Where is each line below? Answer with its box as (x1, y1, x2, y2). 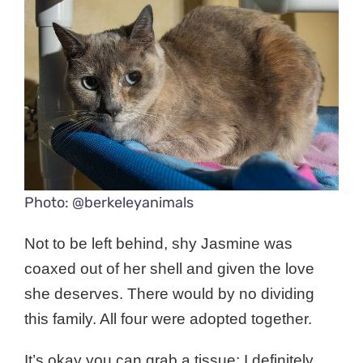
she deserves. (24, 285, 127, 303)
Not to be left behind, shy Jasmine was (24, 235, 293, 253)
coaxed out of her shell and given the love (24, 260, 314, 278)
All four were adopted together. (100, 310, 312, 328)
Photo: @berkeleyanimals (24, 194, 194, 212)
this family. (24, 310, 100, 328)
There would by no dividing (127, 285, 314, 303)
